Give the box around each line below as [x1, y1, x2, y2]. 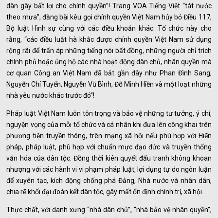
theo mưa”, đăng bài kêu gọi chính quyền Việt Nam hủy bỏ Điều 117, [6, 13, 212, 21]
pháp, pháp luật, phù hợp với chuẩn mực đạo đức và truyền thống [6, 143, 212, 151]
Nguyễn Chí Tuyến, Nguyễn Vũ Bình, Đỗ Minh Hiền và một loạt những [6, 80, 212, 88]
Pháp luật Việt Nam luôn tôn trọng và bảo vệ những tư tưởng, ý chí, [6, 109, 212, 117]
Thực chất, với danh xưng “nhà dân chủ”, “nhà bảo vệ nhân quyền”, [6, 205, 212, 214]
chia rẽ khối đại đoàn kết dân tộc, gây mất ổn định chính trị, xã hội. [6, 187, 204, 196]
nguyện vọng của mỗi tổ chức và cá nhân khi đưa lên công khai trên [6, 120, 212, 128]
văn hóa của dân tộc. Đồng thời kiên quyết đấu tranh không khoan [6, 154, 212, 162]
